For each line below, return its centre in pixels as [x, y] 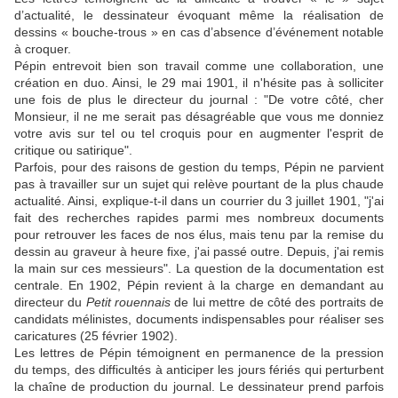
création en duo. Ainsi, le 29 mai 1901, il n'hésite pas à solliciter [199, 83]
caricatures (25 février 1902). [96, 336]
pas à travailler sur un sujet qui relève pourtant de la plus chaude [199, 184]
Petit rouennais [128, 302]
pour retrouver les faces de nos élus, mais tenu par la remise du [199, 235]
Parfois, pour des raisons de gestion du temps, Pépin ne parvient [199, 167]
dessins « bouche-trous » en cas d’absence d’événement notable [199, 32]
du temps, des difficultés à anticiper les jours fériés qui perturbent [199, 370]
